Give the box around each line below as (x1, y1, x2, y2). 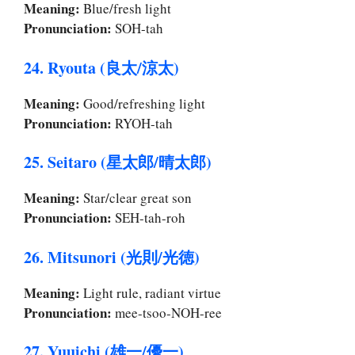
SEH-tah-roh (112, 208, 185, 227)
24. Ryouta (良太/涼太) (24, 55, 179, 79)
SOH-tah (112, 19, 163, 38)
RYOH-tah (112, 113, 173, 132)
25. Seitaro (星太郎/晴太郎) (24, 151, 212, 174)
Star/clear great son (80, 189, 192, 208)
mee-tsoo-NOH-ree (112, 303, 222, 322)
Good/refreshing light (80, 94, 205, 113)
